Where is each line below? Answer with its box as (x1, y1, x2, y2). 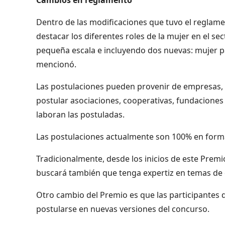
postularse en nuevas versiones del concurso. (36, 203, 209, 214)
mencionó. (36, 58, 76, 70)
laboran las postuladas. (36, 108, 125, 120)
